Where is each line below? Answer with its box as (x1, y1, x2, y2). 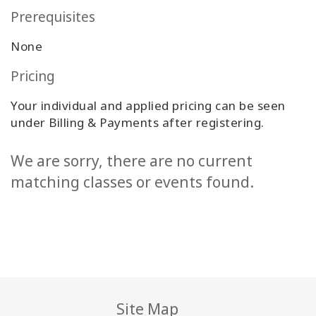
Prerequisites (11, 8, 95, 27)
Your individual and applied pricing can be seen (11, 97, 286, 114)
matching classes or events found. (11, 172, 254, 193)
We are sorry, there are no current (11, 151, 253, 171)
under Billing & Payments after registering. (11, 114, 265, 131)
